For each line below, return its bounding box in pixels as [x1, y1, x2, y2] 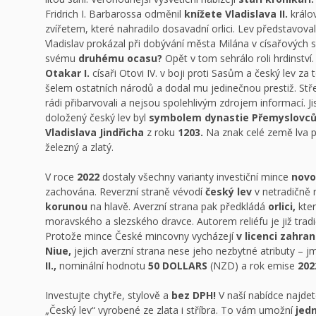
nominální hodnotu [56, 259, 148, 272]
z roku [144, 126, 178, 139]
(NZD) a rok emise [207, 259, 298, 272]
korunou [45, 200, 87, 213]
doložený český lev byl [45, 111, 149, 124]
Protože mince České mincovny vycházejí [45, 229, 236, 243]
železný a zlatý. [45, 140, 114, 154]
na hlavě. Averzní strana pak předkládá [87, 200, 268, 213]
